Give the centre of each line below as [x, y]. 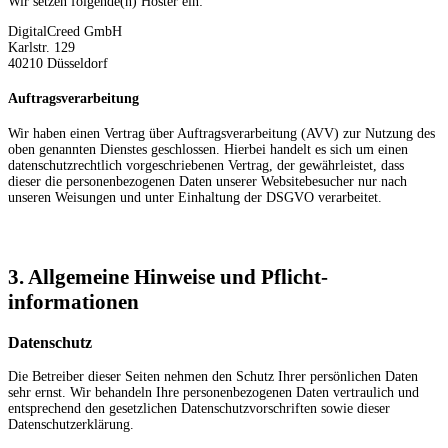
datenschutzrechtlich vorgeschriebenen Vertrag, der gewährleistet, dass [206, 165]
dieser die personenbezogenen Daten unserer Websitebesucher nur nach [207, 181]
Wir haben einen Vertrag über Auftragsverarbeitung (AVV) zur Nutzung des [221, 133]
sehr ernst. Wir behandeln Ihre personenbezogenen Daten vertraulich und [213, 393]
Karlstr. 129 [41, 48]
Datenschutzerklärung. [71, 425]
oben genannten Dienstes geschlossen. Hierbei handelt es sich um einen [208, 149]
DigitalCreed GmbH [65, 32]
